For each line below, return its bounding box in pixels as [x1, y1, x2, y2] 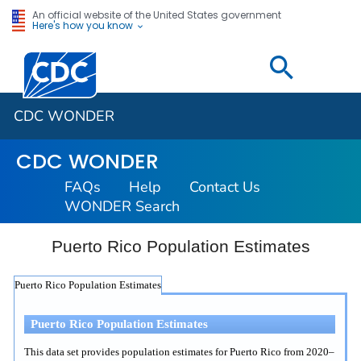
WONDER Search [64, 197, 180, 217]
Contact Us [189, 177, 260, 197]
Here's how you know [31, 19, 135, 32]
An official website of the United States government [31, 8, 281, 22]
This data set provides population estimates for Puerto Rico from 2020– [24, 345, 335, 358]
